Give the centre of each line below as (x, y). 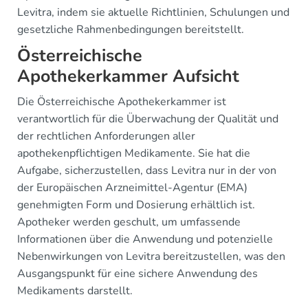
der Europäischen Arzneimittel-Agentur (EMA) (132, 187)
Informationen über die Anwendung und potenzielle (145, 239)
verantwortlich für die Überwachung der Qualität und (148, 119)
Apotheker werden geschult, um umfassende (129, 222)
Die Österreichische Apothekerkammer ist (122, 101)
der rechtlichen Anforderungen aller (106, 136)
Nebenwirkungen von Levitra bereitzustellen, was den (151, 256)
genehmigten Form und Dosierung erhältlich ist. (136, 205)
